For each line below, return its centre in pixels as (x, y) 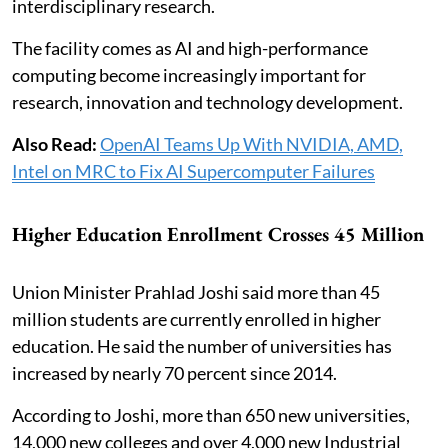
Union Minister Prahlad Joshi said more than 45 (196, 291)
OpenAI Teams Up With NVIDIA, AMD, (251, 143)
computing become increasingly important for (189, 74)
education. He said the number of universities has (202, 345)
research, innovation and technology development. (207, 101)
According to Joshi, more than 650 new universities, (211, 414)
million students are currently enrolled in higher (196, 318)
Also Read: (56, 143)
